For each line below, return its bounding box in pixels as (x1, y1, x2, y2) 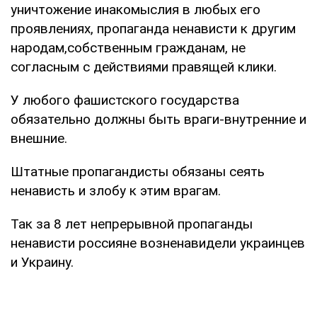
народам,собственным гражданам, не (11, 39, 246, 56)
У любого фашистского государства (11, 91, 239, 108)
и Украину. (11, 253, 74, 270)
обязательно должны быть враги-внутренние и (11, 110, 306, 127)
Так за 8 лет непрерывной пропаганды (11, 215, 253, 232)
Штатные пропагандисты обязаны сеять (11, 163, 265, 180)
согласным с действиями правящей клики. (11, 58, 277, 75)
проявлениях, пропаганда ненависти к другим (11, 20, 296, 37)
